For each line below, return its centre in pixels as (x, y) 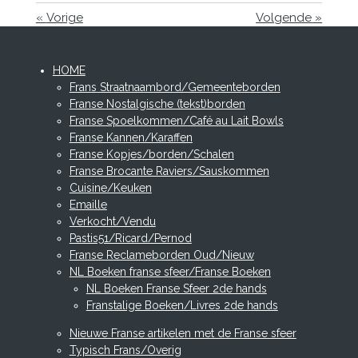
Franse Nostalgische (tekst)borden (157, 104)
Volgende (284, 18)
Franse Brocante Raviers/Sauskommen (169, 171)
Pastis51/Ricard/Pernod (130, 239)
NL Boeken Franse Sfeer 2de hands (176, 289)
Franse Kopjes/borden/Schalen (151, 155)
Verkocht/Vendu (112, 222)
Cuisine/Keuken (110, 188)
